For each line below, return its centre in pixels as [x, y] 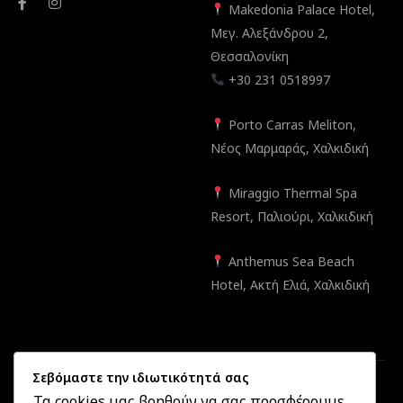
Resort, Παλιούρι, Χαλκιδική [292, 216]
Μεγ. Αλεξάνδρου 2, [269, 33]
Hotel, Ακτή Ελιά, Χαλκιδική [290, 285]
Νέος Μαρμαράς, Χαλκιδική [290, 148]
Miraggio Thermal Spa [292, 193]
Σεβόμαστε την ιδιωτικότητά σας [141, 378]
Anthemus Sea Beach [291, 261]
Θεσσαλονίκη [250, 56]
